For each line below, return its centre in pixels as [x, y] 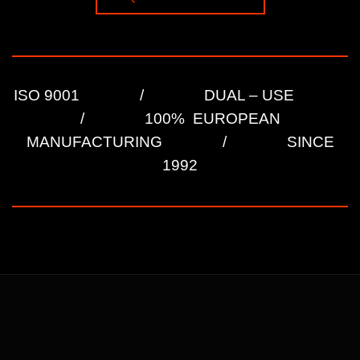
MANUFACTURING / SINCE [180, 142]
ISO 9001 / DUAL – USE [180, 96]
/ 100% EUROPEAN [180, 119]
